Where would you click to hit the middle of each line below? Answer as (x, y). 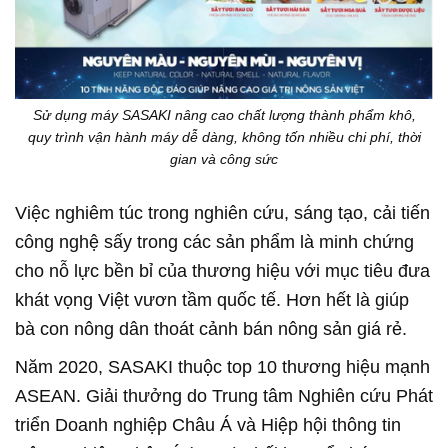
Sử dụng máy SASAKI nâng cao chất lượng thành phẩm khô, (224, 115)
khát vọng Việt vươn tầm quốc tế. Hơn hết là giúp (212, 300)
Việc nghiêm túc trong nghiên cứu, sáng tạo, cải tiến (222, 213)
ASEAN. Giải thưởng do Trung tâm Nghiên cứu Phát (224, 396)
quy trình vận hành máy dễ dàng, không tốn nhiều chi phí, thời (224, 137)
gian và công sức (224, 159)
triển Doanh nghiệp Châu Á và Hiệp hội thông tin (208, 425)
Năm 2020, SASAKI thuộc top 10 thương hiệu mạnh (222, 367)
